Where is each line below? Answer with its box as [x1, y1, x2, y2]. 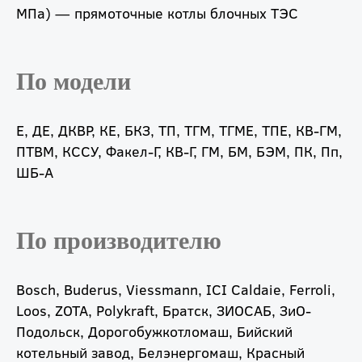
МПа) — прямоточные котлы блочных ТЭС [16, 3, 298, 23]
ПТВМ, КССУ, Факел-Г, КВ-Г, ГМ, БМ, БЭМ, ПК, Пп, [16, 141, 343, 162]
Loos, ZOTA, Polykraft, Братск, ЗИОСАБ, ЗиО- [16, 301, 311, 321]
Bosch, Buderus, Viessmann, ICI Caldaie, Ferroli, [16, 280, 335, 300]
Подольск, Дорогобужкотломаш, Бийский [16, 322, 293, 342]
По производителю [16, 227, 221, 255]
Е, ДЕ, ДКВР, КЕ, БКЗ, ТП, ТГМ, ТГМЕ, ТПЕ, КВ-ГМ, [16, 120, 342, 141]
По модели [16, 68, 131, 95]
